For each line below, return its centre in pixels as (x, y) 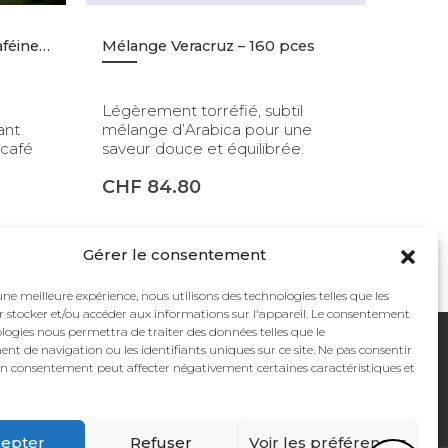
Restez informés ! (140, 421)
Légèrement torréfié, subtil (202, 110)
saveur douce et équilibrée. (203, 148)
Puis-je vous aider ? (242, 340)
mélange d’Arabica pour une (207, 129)
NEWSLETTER (144, 386)
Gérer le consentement (175, 254)
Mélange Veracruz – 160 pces (208, 45)
